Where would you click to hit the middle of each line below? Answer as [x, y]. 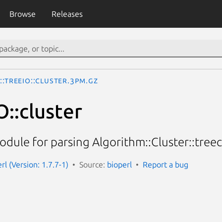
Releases [67, 14]
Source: [93, 164]
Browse [22, 14]
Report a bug [166, 164]
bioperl [119, 164]
